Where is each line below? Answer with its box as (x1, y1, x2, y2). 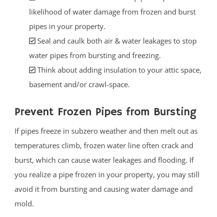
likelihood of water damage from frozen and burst (29, 6, 196, 16)
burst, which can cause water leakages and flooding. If (15, 155, 194, 165)
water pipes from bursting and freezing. (29, 50, 161, 60)
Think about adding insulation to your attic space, (35, 64, 201, 75)
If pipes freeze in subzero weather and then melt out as (15, 125, 198, 136)
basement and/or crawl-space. (29, 79, 130, 89)
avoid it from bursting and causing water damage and (15, 184, 193, 194)
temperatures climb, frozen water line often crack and (15, 140, 193, 150)
